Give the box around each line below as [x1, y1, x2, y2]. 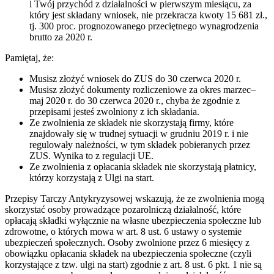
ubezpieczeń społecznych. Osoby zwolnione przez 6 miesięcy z [5, 237, 250, 248]
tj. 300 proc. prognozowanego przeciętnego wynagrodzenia [29, 21, 259, 32]
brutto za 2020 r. [29, 32, 92, 43]
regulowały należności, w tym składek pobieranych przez [29, 139, 250, 150]
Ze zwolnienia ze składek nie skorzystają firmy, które [29, 117, 234, 128]
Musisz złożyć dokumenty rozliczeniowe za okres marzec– [29, 84, 256, 95]
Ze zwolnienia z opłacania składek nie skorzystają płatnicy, [29, 161, 256, 172]
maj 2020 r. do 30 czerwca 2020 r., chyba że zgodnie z [29, 95, 240, 106]
